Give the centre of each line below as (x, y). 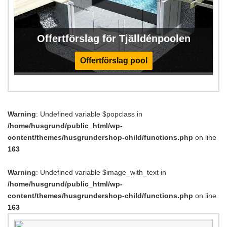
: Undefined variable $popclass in (89, 114)
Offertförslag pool (113, 61)
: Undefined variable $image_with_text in (101, 173)
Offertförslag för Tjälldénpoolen (113, 39)
